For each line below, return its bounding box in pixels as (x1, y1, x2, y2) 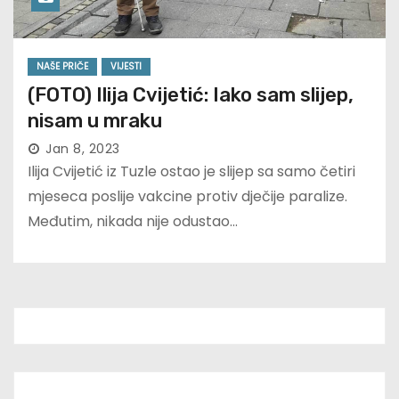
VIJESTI (110, 60, 142, 74)
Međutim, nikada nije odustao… (28, 211, 238, 232)
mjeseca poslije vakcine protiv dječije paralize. (28, 186, 347, 208)
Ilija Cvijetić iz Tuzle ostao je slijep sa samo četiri (28, 161, 355, 183)
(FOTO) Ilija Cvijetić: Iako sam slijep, (28, 83, 354, 108)
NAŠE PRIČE (37, 60, 88, 74)
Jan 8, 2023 (45, 140, 120, 159)
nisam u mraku (28, 109, 162, 134)
